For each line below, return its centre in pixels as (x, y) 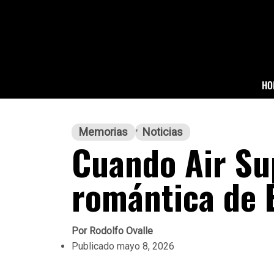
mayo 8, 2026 (144, 246)
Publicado (93, 246)
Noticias (163, 132)
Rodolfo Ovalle (120, 231)
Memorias (103, 132)
